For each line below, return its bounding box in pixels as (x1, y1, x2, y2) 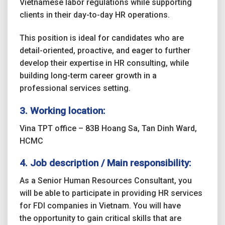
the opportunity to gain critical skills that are (20, 213, 181, 223)
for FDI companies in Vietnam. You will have (20, 201, 181, 211)
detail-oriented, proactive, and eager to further (20, 46, 190, 56)
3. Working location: (20, 105, 105, 117)
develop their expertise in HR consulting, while (20, 58, 189, 68)
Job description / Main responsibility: (30, 157, 191, 169)
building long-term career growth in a (20, 71, 157, 81)
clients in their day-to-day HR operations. (20, 10, 170, 20)
